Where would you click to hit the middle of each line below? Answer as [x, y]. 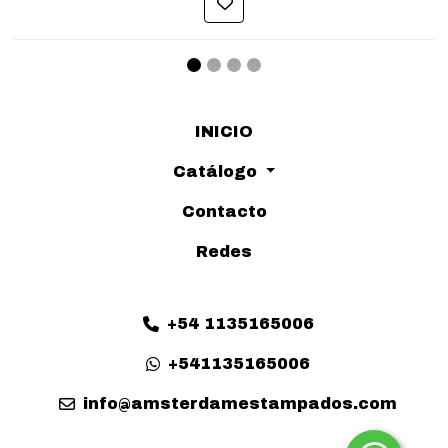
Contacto [224, 211]
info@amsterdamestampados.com [240, 403]
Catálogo [217, 171]
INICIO [224, 131]
